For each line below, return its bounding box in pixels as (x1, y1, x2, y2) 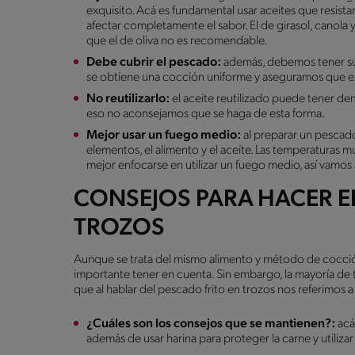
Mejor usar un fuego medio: (86, 128, 243, 142)
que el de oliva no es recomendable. (86, 34, 269, 48)
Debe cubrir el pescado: (86, 55, 223, 69)
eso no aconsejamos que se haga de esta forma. (86, 107, 326, 120)
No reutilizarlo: (86, 92, 172, 105)
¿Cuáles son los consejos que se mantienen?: (86, 317, 338, 330)
